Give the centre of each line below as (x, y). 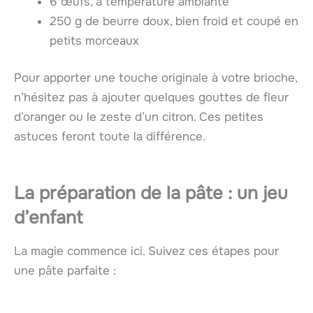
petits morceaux (94, 41)
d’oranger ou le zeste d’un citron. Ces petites (139, 117)
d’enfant (48, 218)
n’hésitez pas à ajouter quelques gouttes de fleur (151, 98)
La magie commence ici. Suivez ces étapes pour (146, 252)
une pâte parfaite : (65, 271)
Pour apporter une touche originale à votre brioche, (155, 78)
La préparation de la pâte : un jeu (151, 194)
